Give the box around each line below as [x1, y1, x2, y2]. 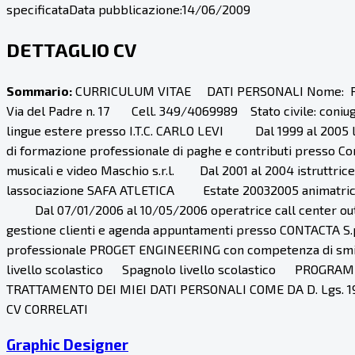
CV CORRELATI [6, 300, 88, 316]
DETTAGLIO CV [6, 37, 136, 61]
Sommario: [6, 82, 72, 98]
